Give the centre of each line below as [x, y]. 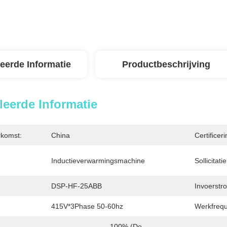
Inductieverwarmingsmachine [98, 161]
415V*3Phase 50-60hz [87, 206]
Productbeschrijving [166, 64]
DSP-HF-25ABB [77, 186]
